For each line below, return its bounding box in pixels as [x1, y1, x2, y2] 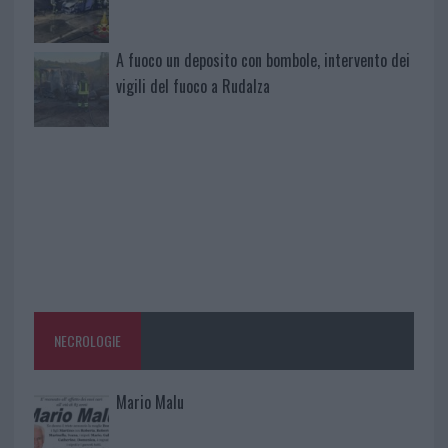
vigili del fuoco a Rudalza [115, 73, 270, 98]
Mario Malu [115, 390, 184, 415]
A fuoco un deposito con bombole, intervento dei [115, 47, 410, 72]
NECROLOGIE [53, 330, 121, 352]
